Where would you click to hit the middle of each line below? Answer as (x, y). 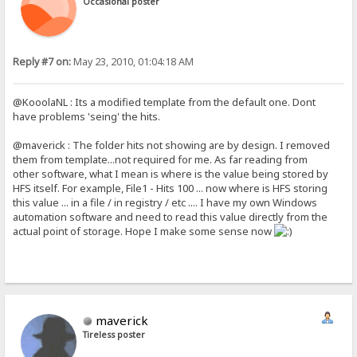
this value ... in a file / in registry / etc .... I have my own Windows (165, 202)
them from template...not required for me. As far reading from (161, 159)
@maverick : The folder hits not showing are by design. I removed (172, 145)
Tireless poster (114, 334)
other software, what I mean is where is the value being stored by (171, 174)
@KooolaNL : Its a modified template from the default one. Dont (165, 102)
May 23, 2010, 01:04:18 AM (133, 61)
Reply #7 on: (42, 61)
